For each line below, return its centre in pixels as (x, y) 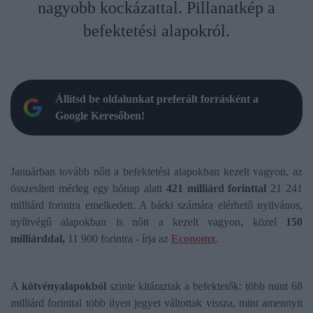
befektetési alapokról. (156, 31)
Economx (194, 239)
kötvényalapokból (64, 286)
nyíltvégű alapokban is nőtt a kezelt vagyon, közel (148, 222)
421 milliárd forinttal (216, 189)
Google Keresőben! (100, 116)
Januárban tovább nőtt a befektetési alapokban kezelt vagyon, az (156, 172)
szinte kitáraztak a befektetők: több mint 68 (204, 286)
